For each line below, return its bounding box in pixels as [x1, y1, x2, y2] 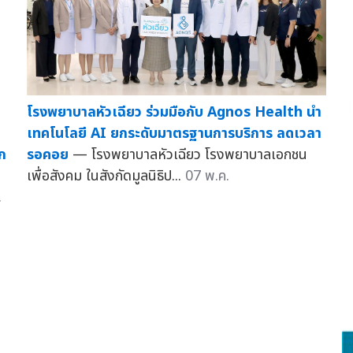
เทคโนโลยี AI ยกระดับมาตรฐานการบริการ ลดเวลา [26, 123, 321, 145]
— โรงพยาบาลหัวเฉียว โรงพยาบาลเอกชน [72, 144, 307, 166]
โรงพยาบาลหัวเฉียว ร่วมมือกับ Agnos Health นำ [26, 102, 321, 124]
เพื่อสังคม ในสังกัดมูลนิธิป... [26, 165, 185, 188]
